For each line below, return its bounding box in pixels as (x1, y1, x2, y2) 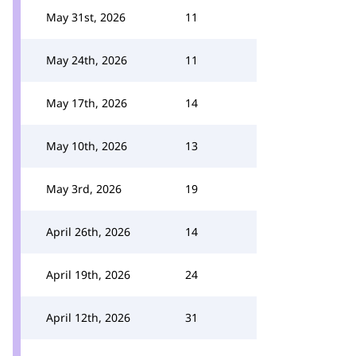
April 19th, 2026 (46, 267, 130, 282)
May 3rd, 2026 (46, 181, 122, 196)
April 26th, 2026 (46, 224, 130, 239)
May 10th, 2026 (46, 138, 127, 153)
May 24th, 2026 (46, 52, 127, 68)
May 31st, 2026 (46, 10, 126, 25)
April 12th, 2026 (46, 310, 130, 325)
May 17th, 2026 (46, 95, 127, 110)
